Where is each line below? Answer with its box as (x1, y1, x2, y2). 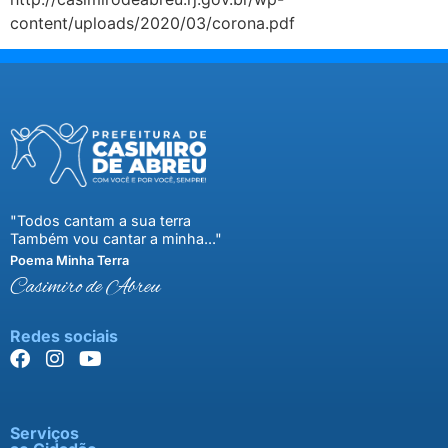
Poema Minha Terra (10, 253, 129, 269)
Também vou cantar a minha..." (10, 230, 222, 248)
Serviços (10, 423, 79, 444)
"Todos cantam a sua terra (10, 212, 191, 230)
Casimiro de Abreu (10, 274, 160, 303)
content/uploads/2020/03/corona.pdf (10, 12, 295, 33)
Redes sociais (10, 326, 118, 347)
